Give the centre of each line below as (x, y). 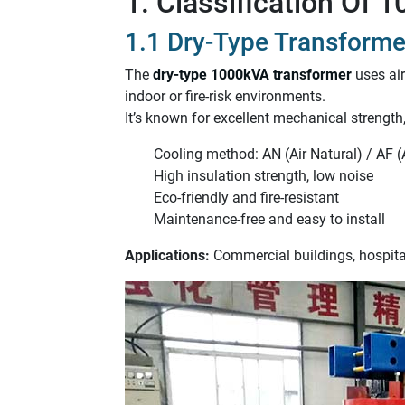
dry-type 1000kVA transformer (252, 75)
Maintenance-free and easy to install (269, 219)
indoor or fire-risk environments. (225, 96)
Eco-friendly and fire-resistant (246, 198)
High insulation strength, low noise (264, 176)
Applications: (167, 255)
